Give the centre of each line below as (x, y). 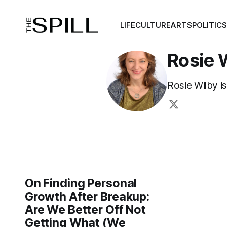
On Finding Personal (81, 183)
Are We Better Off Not (85, 210)
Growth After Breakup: (87, 197)
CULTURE (153, 25)
